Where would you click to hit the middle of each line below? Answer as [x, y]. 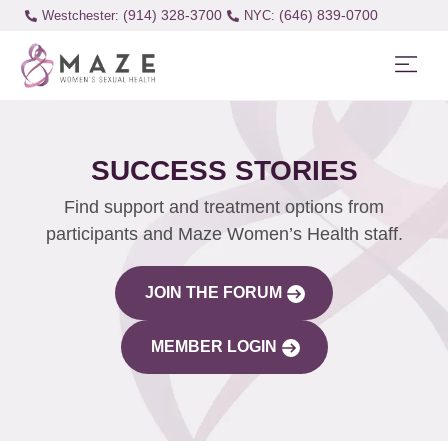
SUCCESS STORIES [224, 170]
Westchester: [80, 15]
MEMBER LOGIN [213, 346]
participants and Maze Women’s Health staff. [224, 233]
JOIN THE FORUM [213, 292]
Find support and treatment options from [224, 206]
